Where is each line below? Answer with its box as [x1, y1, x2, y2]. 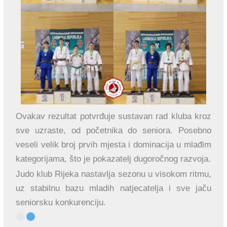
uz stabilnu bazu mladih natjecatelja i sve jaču [16, 183, 211, 194]
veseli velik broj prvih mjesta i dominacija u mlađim [16, 140, 211, 150]
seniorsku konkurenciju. [16, 198, 106, 208]
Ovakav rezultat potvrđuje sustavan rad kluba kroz [16, 111, 211, 122]
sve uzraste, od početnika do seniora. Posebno [16, 126, 211, 136]
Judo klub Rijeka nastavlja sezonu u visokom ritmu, [16, 169, 211, 179]
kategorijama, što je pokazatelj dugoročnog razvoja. [16, 154, 211, 164]
